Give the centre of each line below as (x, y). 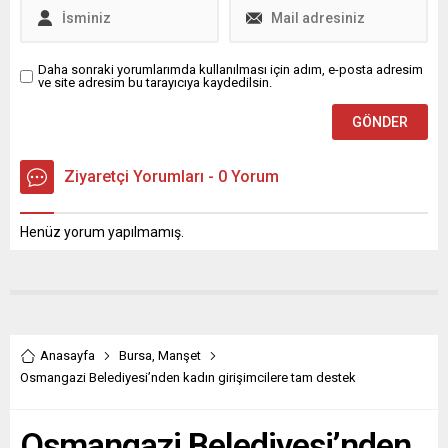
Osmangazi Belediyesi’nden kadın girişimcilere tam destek (188, 378)
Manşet (179, 356)
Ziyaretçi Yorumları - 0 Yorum (171, 177)
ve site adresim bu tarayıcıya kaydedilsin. (155, 83)
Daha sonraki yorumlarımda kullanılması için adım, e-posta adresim (230, 70)
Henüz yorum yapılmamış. (102, 232)
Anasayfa (67, 356)
